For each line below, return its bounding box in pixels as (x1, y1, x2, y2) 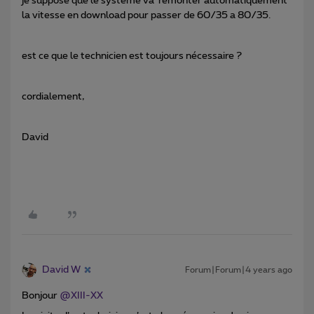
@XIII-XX (60, 290, 103, 301)
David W (42, 264, 81, 275)
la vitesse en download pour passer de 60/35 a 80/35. (22, 10, 271, 20)
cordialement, (22, 91, 84, 102)
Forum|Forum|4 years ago (185, 265, 292, 274)
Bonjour (22, 290, 60, 301)
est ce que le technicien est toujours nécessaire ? (22, 50, 242, 61)
